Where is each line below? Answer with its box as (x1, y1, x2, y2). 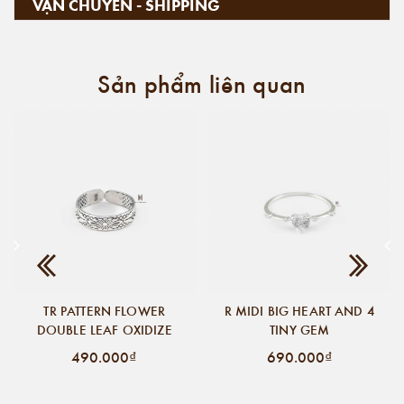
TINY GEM (270, 319, 330, 339)
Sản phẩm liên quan (97, 66, 307, 100)
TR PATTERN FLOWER (43, 300, 166, 320)
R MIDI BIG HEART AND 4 (224, 300, 375, 320)
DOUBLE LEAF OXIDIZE (36, 319, 172, 339)
